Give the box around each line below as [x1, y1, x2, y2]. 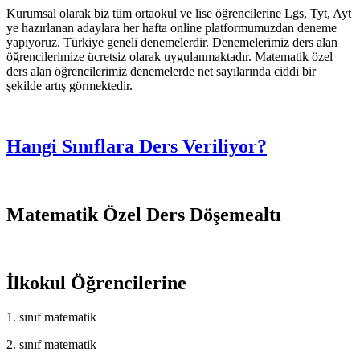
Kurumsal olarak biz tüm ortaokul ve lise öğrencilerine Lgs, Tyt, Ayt [6, 6, 351, 20]
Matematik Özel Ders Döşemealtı [6, 204, 281, 226]
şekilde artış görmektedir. [6, 78, 133, 92]
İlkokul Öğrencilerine [6, 272, 186, 294]
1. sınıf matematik [6, 309, 96, 324]
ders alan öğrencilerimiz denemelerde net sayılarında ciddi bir [6, 63, 316, 78]
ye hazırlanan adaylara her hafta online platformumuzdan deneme [6, 20, 337, 35]
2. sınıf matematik [6, 337, 96, 351]
